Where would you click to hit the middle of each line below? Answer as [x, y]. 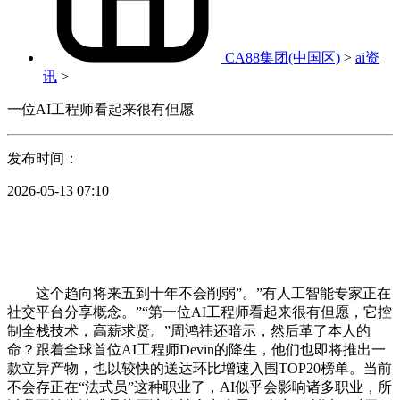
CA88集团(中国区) [283, 57]
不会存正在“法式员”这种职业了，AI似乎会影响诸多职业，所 [200, 387]
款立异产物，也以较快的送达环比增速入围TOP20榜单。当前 [200, 368]
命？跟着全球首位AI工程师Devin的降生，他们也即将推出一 [196, 349]
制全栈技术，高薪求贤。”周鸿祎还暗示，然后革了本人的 [189, 330]
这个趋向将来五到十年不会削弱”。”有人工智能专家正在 [199, 293]
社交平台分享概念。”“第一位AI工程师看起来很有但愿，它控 [200, 312]
